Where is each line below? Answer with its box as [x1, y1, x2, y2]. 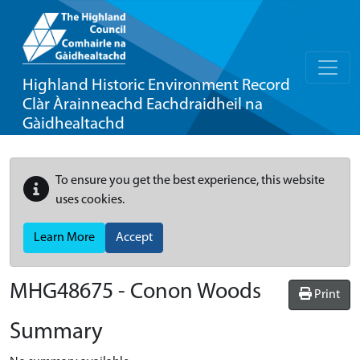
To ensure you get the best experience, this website [55, 174, 325, 187]
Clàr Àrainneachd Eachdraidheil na [22, 96, 263, 113]
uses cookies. [55, 194, 125, 207]
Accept [116, 231, 153, 244]
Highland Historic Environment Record [22, 77, 290, 94]
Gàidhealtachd [22, 116, 125, 133]
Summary [10, 321, 103, 344]
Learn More [34, 231, 95, 244]
